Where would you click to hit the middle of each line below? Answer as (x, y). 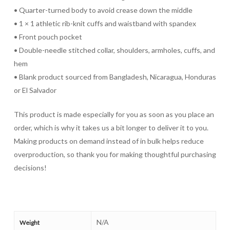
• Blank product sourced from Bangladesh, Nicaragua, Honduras (115, 77)
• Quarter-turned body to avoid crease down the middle (103, 10)
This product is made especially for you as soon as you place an (114, 114)
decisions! (30, 168)
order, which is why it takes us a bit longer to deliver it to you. (111, 128)
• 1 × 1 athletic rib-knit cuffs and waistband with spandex (105, 23)
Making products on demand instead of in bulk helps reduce (109, 141)
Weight (29, 223)
